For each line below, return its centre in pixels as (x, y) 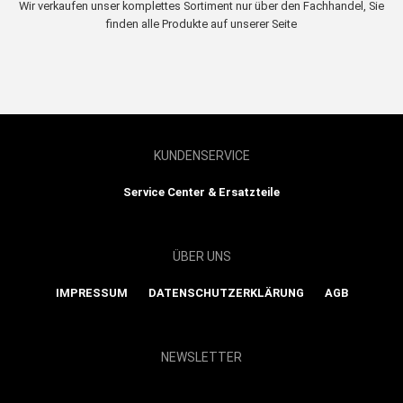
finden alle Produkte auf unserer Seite (201, 24)
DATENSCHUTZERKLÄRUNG (226, 293)
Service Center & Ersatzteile (201, 193)
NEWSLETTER (201, 358)
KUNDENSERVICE (201, 156)
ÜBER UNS (201, 257)
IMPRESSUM (91, 293)
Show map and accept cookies (201, 391)
